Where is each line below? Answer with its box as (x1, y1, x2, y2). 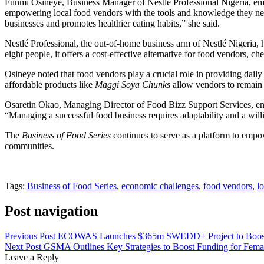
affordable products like (5, 79, 95, 90)
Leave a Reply (5, 252, 59, 262)
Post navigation (5, 203, 98, 219)
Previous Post (5, 230, 58, 241)
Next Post (5, 241, 44, 252)
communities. (5, 140, 54, 151)
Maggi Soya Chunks (95, 79, 170, 90)
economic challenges (121, 180, 199, 191)
